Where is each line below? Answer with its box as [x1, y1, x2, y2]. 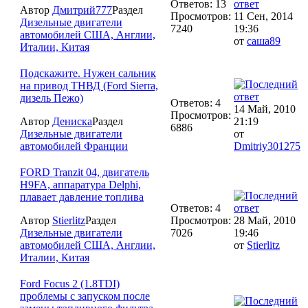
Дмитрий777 [52, 4, 112, 16]
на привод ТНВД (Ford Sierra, [20, 80, 158, 92]
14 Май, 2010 [234, 103, 296, 115]
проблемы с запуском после [20, 290, 150, 302]
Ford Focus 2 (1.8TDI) [20, 278, 120, 290]
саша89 [247, 35, 280, 47]
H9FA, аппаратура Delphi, [20, 179, 141, 191]
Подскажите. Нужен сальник [20, 67, 156, 80]
